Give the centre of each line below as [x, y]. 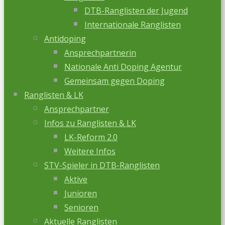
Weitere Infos [90, 151]
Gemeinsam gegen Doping [115, 81]
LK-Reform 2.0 [91, 137]
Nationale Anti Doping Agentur [123, 67]
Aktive [76, 179]
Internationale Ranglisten [133, 25]
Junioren [81, 193]
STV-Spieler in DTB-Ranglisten [102, 165]
